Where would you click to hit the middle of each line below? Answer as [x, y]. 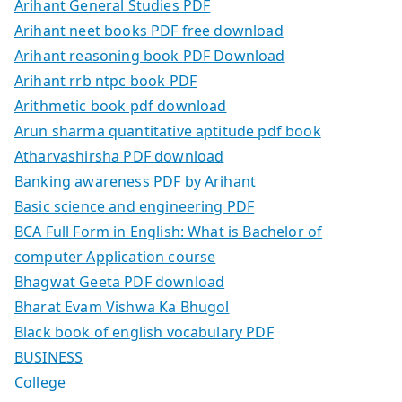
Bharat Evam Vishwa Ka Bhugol [122, 307]
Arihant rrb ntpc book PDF [105, 81]
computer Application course [115, 257]
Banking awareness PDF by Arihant [135, 182]
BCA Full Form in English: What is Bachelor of [169, 232]
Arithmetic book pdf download [121, 106]
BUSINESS [49, 358]
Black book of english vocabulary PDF [144, 332]
